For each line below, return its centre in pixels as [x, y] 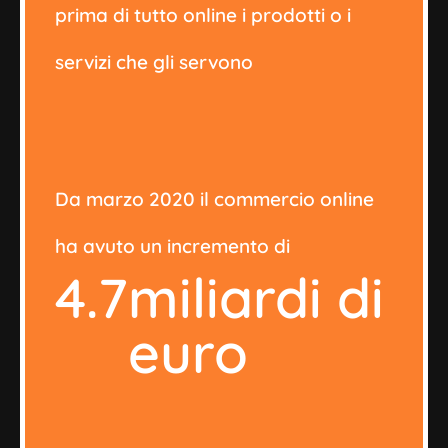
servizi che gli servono [154, 61]
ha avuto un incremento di [172, 245]
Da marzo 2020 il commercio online [214, 198]
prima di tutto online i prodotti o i [203, 14]
